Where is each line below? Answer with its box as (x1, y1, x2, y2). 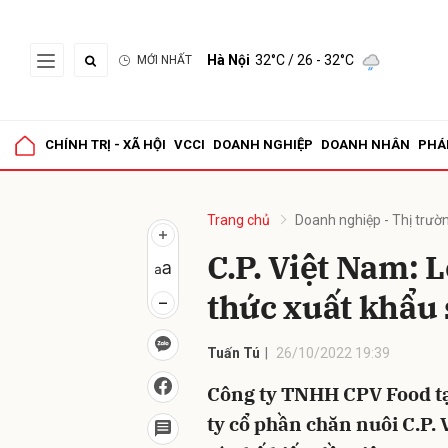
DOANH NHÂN (321, 137, 410, 152)
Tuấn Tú (207, 345, 260, 361)
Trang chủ (207, 212, 270, 228)
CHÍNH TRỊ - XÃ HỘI (45, 137, 166, 152)
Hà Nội (207, 52, 250, 68)
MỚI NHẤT (137, 53, 192, 67)
